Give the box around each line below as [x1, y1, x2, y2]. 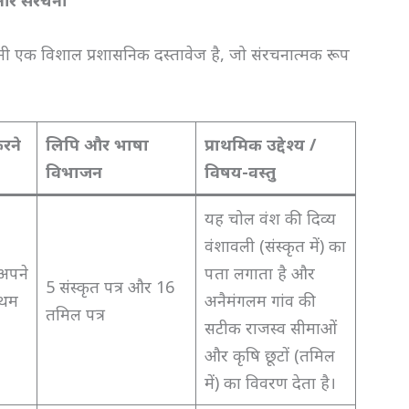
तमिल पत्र [46, 303, 106, 326]
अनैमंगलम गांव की [204, 289, 317, 312]
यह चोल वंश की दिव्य [204, 207, 337, 230]
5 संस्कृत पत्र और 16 [46, 276, 175, 299]
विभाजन [46, 161, 103, 184]
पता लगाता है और [204, 262, 316, 285]
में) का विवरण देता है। [204, 372, 337, 394]
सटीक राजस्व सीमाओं [204, 317, 338, 340]
